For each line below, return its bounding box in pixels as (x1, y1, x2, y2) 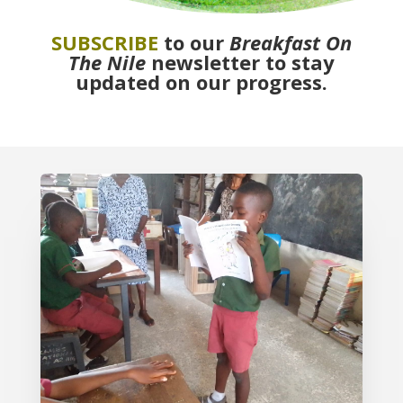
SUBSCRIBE (50, 29, 158, 56)
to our (157, 29, 229, 56)
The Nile (67, 49, 146, 76)
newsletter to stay (150, 49, 335, 76)
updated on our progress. (75, 68, 327, 95)
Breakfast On (228, 29, 352, 56)
